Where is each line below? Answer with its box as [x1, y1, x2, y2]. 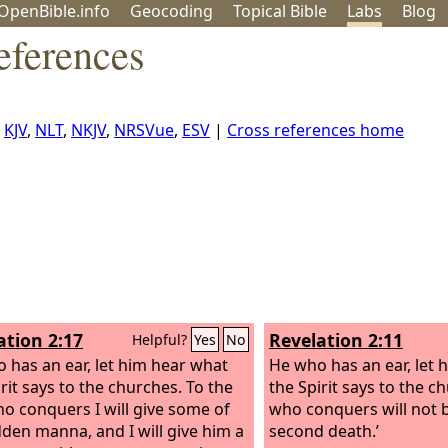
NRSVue [114, 119, 174, 141]
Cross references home [227, 119, 404, 141]
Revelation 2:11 [269, 328, 403, 352]
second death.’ [269, 419, 379, 442]
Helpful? [132, 330, 191, 349]
